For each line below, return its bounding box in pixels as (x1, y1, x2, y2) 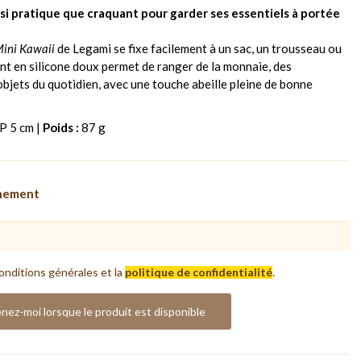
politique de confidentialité (125, 264, 272, 279)
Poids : (43, 119, 79, 135)
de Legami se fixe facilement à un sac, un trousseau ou (55, 40, 342, 56)
